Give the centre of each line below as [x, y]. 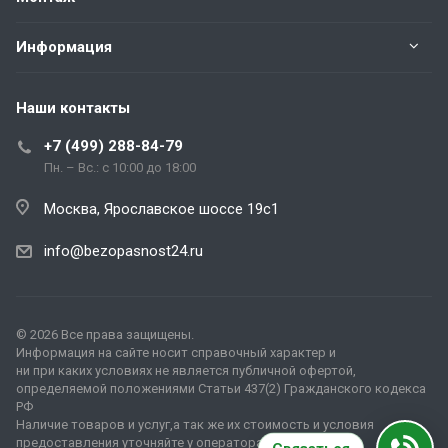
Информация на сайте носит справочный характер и [176, 352]
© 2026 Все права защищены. [105, 334]
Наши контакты [73, 107]
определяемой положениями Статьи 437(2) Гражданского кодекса [221, 388]
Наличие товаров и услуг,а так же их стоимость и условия [195, 424]
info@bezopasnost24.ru [123, 251]
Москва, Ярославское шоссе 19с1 [161, 208]
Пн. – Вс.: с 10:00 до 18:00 [120, 167]
